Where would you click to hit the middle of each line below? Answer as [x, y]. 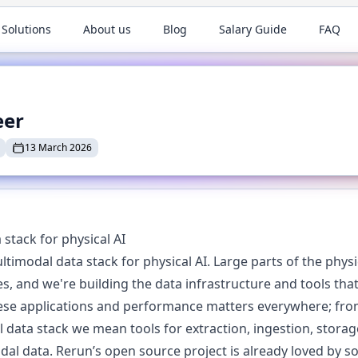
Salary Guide [253, 29]
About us [107, 29]
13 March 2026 [58, 147]
